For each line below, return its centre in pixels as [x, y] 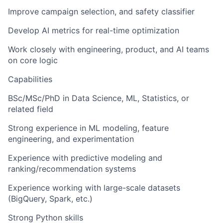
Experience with [39, 158]
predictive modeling [108, 158]
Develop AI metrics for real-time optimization [94, 31]
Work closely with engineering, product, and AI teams [109, 50]
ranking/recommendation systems [72, 169]
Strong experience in [48, 128]
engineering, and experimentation [71, 139]
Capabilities [30, 79]
